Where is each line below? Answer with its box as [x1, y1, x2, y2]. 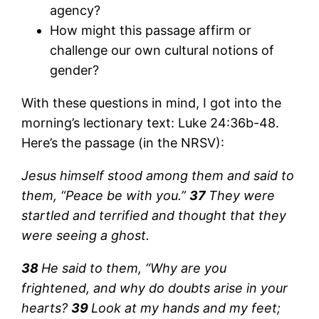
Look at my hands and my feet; [91, 300, 281, 315]
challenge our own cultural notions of [50, 42, 275, 58]
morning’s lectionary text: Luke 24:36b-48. [21, 115, 280, 130]
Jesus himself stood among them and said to [21, 167, 295, 183]
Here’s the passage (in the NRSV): [21, 135, 225, 150]
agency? [50, 2, 105, 18]
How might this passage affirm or [50, 22, 252, 38]
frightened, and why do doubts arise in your [21, 280, 288, 296]
